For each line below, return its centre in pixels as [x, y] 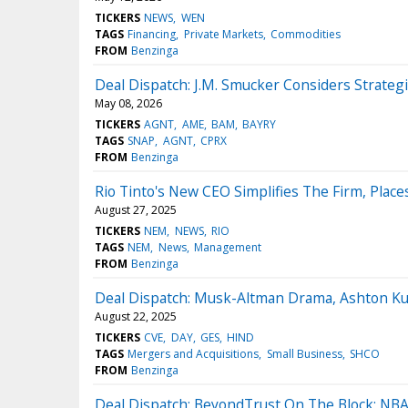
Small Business [304, 354]
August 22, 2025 [136, 317]
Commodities [305, 35]
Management [227, 248]
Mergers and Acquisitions [194, 354]
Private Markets [223, 35]
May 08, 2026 [128, 104]
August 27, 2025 [136, 210]
